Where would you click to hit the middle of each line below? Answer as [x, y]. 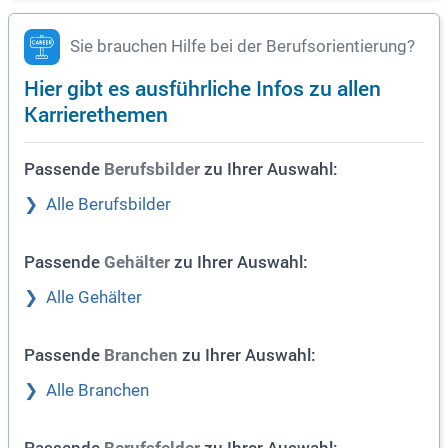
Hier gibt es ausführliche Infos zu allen [202, 88]
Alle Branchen [97, 391]
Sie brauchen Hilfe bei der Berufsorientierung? [242, 47]
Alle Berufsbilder [108, 205]
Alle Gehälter [94, 298]
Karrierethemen [96, 114]
